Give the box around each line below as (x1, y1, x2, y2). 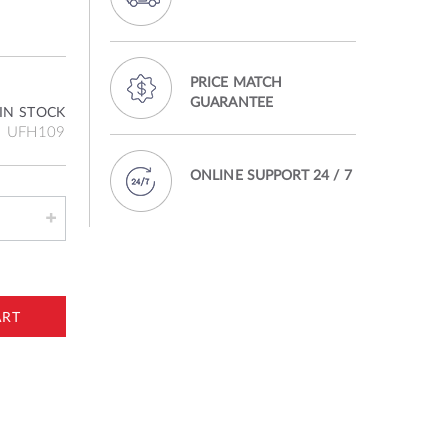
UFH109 (6, 121, 66, 140)
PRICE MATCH (190, 72, 282, 90)
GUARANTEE (190, 92, 273, 110)
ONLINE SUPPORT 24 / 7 (190, 165, 352, 183)
